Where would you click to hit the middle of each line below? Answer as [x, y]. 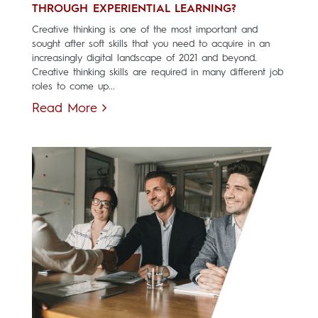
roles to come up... [73, 86]
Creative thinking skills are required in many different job [158, 72]
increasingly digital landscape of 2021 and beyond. [144, 58]
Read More [67, 108]
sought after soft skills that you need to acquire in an [151, 44]
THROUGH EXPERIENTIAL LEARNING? [134, 9]
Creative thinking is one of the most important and [145, 29]
